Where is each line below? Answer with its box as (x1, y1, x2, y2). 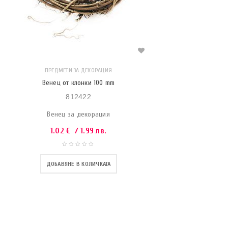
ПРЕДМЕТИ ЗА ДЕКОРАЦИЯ (44, 67, 112, 74)
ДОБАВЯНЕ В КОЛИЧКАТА (46, 160, 111, 167)
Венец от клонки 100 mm (42, 78, 115, 87)
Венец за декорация (47, 110, 110, 119)
